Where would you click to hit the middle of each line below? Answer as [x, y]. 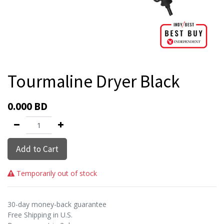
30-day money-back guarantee [57, 204]
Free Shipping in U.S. [40, 215]
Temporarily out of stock [56, 173]
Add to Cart [37, 149]
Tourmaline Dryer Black [94, 81]
